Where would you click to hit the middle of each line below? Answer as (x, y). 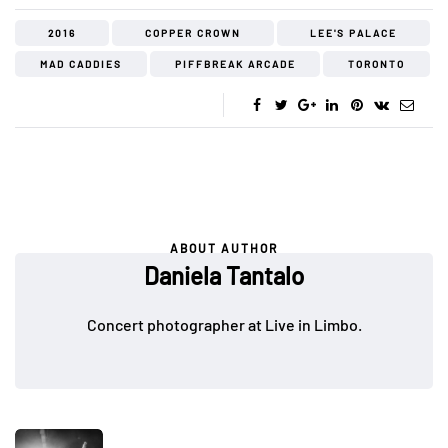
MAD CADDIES (80, 63)
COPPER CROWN (193, 32)
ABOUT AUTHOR (224, 247)
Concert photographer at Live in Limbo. (224, 324)
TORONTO (377, 63)
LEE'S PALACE (353, 32)
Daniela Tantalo (224, 275)
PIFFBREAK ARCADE (235, 63)
